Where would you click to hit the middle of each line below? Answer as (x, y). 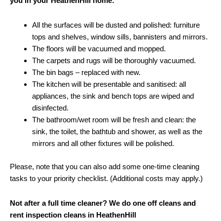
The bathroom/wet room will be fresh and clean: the (114, 120)
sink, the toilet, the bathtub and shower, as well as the (117, 132)
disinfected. (50, 108)
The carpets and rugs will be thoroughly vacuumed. (114, 61)
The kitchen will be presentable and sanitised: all (109, 84)
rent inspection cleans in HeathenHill (74, 215)
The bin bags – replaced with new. (86, 73)
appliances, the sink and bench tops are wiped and (113, 96)
